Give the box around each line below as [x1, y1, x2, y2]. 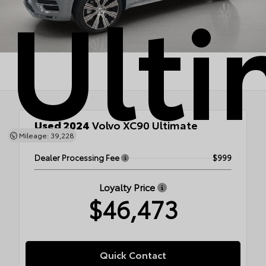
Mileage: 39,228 [17, 130, 74, 140]
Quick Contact [100, 248, 166, 261]
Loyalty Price [99, 180, 157, 194]
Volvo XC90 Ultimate [90, 117, 198, 132]
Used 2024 [34, 117, 90, 132]
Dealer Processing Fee [34, 152, 121, 163]
